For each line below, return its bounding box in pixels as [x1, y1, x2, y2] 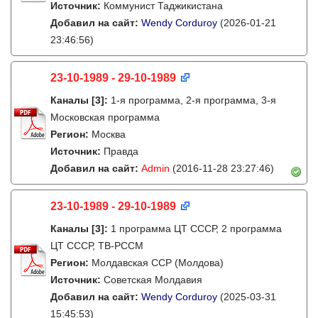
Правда [104, 146, 138, 157]
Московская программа [50, 111, 160, 123]
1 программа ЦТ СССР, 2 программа [111, 223, 282, 234]
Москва [92, 128, 126, 140]
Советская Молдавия [104, 274, 202, 285]
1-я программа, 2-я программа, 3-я [111, 94, 276, 106]
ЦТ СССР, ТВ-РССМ [50, 240, 143, 251]
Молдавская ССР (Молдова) [92, 257, 224, 268]
